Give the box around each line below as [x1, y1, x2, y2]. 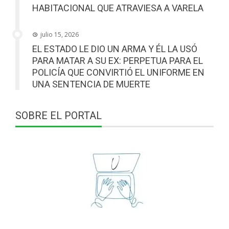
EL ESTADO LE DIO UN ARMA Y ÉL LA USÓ [32, 43, 197, 55]
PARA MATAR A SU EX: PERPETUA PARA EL [32, 55, 203, 66]
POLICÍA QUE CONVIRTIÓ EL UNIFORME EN [32, 67, 204, 78]
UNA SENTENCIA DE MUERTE [32, 79, 150, 90]
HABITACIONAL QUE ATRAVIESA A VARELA [32, 3, 203, 14]
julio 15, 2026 [40, 30, 79, 39]
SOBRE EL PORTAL [15, 109, 102, 122]
